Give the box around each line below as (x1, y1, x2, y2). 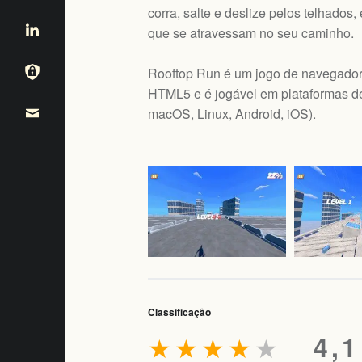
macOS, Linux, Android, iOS (148, 103, 309, 123)
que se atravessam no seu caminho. (148, 23, 355, 42)
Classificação (148, 304, 212, 319)
